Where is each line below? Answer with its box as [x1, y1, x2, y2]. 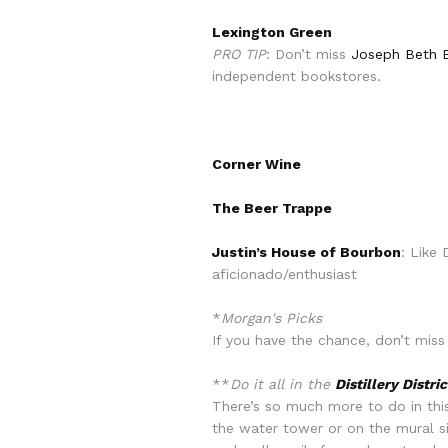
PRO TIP [212, 46, 266, 62]
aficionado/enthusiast [212, 266, 357, 282]
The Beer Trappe [212, 200, 332, 216]
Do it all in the [230, 376, 335, 392]
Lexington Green [212, 24, 332, 40]
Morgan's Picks [221, 310, 322, 326]
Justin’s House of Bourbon [212, 244, 401, 260]
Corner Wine [212, 156, 301, 172]
